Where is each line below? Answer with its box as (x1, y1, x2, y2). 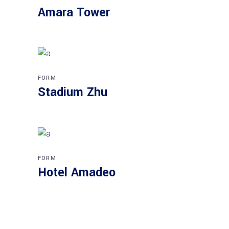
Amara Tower (38, 4, 110, 21)
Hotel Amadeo (38, 164, 116, 181)
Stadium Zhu (38, 84, 107, 101)
